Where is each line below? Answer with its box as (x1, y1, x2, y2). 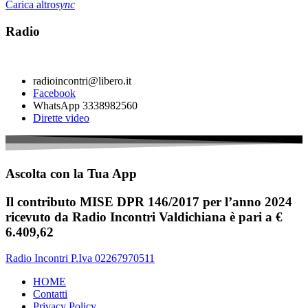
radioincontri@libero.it (33, 75, 131, 87)
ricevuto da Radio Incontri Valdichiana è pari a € (5, 209, 283, 224)
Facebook (33, 87, 76, 100)
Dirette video (33, 112, 89, 124)
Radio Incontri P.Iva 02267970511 (5, 252, 155, 265)
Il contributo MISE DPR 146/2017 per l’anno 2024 (5, 194, 292, 209)
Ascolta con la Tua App (5, 166, 137, 181)
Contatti (33, 288, 67, 300)
